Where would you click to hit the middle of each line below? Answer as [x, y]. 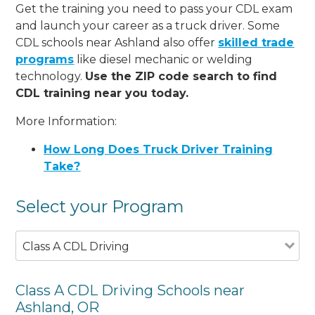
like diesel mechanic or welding [163, 59]
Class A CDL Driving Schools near [130, 290]
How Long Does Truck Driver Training [159, 149]
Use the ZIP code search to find [181, 76]
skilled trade [256, 42]
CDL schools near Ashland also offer [117, 42]
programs [45, 59]
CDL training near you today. [102, 93]
